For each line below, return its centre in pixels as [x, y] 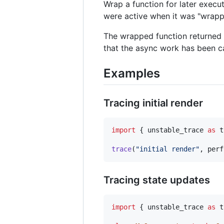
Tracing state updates [157, 180]
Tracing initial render [153, 103]
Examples [132, 73]
